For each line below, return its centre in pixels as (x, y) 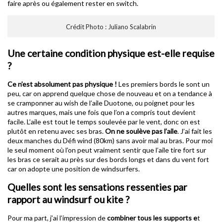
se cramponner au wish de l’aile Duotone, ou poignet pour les (101, 103)
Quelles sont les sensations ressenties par (97, 187)
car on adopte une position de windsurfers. (74, 169)
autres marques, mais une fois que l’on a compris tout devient (102, 112)
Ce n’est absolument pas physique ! (62, 84)
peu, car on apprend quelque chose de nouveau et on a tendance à (110, 94)
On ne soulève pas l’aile (141, 131)
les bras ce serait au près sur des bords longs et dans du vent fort (108, 160)
